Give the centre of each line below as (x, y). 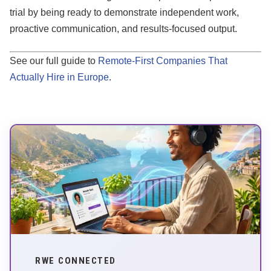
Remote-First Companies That (163, 61)
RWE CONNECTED (76, 261)
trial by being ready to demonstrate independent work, (124, 13)
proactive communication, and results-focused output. (123, 29)
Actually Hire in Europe (59, 77)
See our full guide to (54, 61)
